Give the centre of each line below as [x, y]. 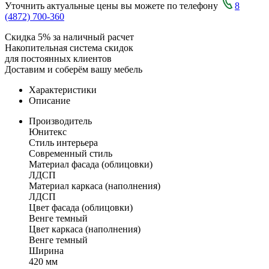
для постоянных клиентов [58, 58]
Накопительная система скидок [69, 47]
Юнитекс [48, 131]
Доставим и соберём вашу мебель [74, 69]
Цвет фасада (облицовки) [81, 207]
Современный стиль [71, 153]
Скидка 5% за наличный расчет [69, 37]
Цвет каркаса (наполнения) [85, 229]
